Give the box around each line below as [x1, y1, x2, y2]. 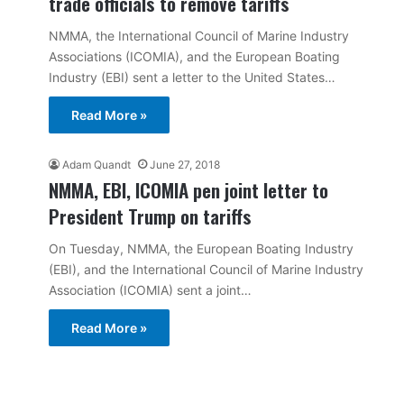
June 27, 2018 [150, 157, 220, 171]
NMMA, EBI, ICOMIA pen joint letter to [49, 175, 328, 204]
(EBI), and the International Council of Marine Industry [49, 261, 363, 277]
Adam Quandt [62, 157, 131, 171]
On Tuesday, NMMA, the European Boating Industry [49, 240, 353, 256]
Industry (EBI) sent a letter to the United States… [49, 69, 335, 85]
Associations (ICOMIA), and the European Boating [49, 48, 340, 64]
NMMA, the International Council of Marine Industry [49, 27, 349, 43]
